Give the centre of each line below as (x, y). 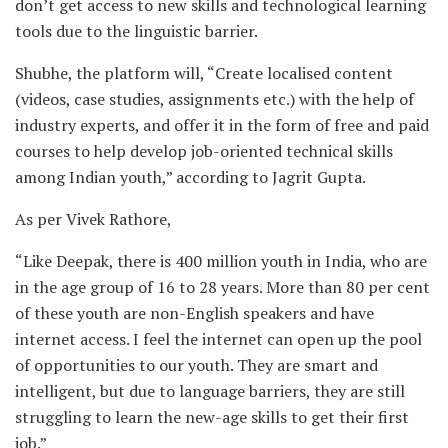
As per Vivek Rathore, (93, 218)
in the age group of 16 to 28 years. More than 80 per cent (222, 286)
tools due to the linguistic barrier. (136, 30)
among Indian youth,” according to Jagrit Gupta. (190, 176)
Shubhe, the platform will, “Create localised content (204, 72)
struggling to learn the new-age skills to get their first (212, 416)
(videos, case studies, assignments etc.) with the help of (214, 98)
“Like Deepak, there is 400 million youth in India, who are (221, 260)
